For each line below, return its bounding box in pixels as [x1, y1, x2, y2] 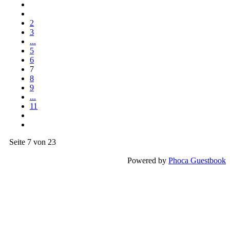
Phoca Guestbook [168, 156, 226, 165]
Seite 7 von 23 [9, 137, 56, 146]
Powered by [127, 156, 168, 165]
